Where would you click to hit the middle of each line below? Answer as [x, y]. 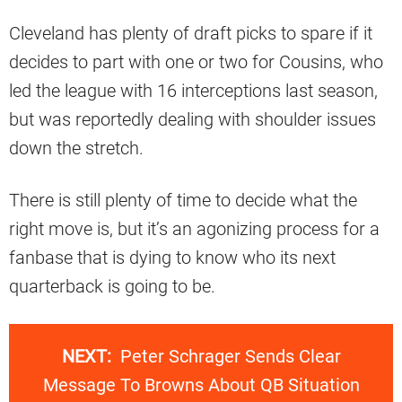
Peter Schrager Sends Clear [230, 356]
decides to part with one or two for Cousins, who [196, 61]
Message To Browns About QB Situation [201, 385]
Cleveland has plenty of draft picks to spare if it [191, 33]
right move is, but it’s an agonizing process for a [194, 228]
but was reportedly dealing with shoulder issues [192, 119]
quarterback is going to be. [112, 286]
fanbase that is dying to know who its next [172, 257]
